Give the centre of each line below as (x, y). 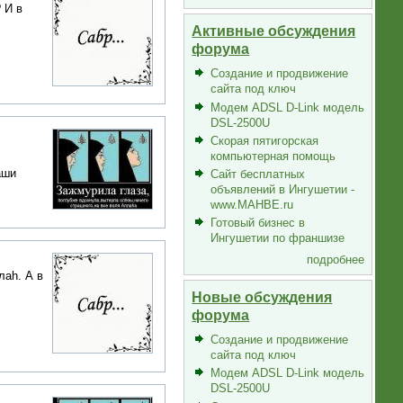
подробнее (336, 259)
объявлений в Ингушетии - (282, 190)
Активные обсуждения (274, 31)
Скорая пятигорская (264, 140)
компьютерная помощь (273, 156)
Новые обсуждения (262, 296)
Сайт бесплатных (257, 175)
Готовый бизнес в (257, 223)
